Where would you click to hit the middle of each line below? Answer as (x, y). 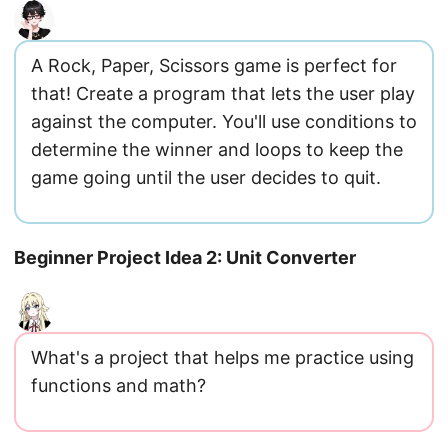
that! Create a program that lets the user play (223, 93)
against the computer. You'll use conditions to (224, 121)
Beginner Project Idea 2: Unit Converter (185, 257)
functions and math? (118, 385)
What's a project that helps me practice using (222, 357)
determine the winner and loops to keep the (217, 149)
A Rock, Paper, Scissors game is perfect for (214, 65)
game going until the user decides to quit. (206, 177)
